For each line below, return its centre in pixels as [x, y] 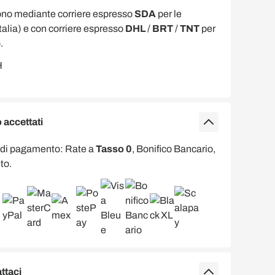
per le [169, 14]
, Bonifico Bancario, [174, 149]
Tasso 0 [114, 149]
